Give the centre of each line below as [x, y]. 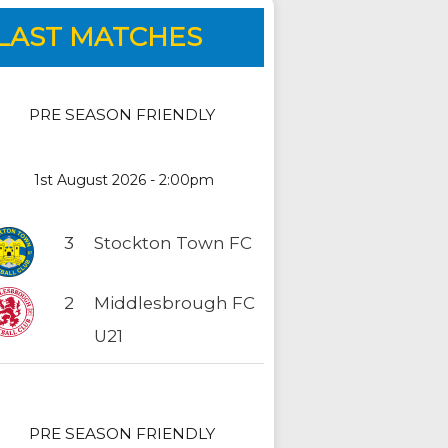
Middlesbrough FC [174, 303]
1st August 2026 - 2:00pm [124, 180]
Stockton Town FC [173, 243]
